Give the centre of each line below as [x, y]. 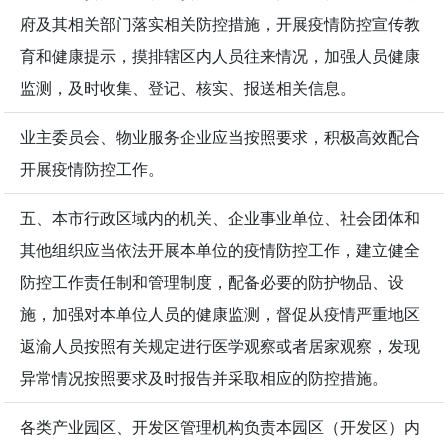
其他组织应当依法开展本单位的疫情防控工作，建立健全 [220, 250]
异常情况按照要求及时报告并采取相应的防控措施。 [204, 378]
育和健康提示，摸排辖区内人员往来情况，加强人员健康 [220, 56]
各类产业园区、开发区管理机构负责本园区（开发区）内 [220, 427]
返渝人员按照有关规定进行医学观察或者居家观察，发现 [220, 346]
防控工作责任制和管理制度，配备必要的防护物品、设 [212, 282]
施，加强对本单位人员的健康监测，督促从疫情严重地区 [220, 314]
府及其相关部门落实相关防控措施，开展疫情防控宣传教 [220, 24]
